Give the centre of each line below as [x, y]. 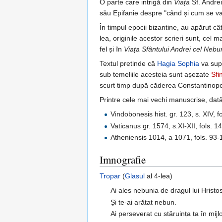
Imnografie [123, 160]
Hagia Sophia [178, 64]
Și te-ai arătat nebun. [144, 202]
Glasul [135, 176]
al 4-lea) [159, 176]
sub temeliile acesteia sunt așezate [155, 75]
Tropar [110, 176]
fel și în [112, 49]
